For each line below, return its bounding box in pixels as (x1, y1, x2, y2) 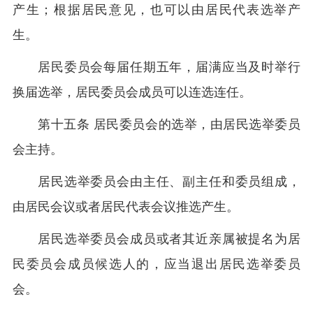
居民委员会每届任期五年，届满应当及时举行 (38, 60, 300, 74)
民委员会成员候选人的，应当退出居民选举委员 (13, 257, 300, 271)
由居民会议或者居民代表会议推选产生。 (13, 200, 239, 214)
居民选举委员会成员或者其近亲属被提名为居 (38, 232, 300, 246)
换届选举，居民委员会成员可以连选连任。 (13, 85, 252, 99)
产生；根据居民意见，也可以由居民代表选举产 (13, 3, 300, 17)
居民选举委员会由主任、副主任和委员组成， (38, 175, 300, 189)
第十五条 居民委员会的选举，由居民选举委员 (38, 117, 300, 131)
